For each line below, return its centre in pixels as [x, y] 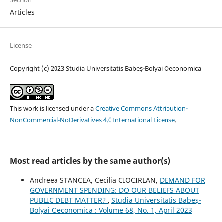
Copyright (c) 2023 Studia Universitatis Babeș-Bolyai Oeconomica [105, 68]
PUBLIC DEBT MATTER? [68, 200]
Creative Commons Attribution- [141, 108]
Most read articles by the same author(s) [90, 160]
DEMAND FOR [182, 180]
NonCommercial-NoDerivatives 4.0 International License [92, 120]
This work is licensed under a [52, 108]
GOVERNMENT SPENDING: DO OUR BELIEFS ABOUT [114, 190]
